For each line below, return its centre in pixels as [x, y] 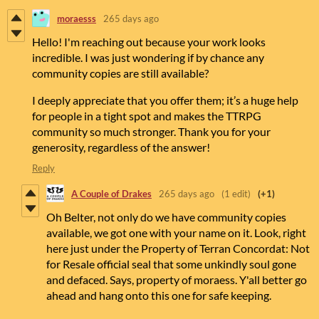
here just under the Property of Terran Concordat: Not [178, 249]
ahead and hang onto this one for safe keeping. [159, 296]
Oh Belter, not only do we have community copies [166, 217]
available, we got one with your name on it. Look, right [176, 233]
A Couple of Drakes [111, 193]
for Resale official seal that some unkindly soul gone [171, 264]
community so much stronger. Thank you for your [151, 132]
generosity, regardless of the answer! [121, 147]
